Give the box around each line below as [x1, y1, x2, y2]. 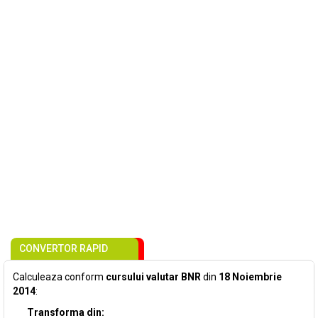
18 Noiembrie [219, 271, 282, 283]
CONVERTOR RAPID [19, 243, 108, 254]
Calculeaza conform [13, 271, 106, 283]
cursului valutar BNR [106, 271, 201, 283]
